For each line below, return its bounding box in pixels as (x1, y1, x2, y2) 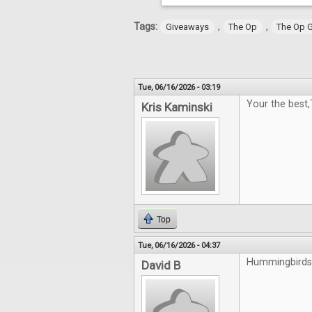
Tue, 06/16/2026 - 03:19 (138, 82, 220, 92)
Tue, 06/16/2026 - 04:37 (138, 240, 220, 250)
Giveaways (166, 22, 209, 32)
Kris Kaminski (141, 100, 212, 114)
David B (141, 258, 181, 272)
